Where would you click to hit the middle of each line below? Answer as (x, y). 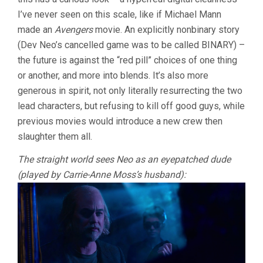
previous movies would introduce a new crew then (120, 121)
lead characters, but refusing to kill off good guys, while (131, 106)
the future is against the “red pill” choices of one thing (127, 60)
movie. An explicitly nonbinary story (166, 29)
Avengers (74, 29)
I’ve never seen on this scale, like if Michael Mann (119, 14)
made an (36, 29)
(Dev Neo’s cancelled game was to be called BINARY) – (131, 45)
